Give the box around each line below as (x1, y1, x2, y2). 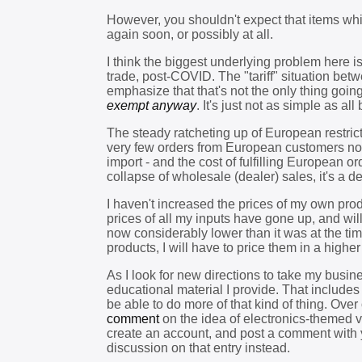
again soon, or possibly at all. (107, 27, 273, 41)
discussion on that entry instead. (107, 341, 290, 355)
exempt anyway (107, 99, 196, 112)
